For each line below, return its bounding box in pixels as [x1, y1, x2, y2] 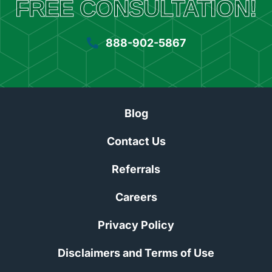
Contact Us [106, 134, 166, 148]
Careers [115, 190, 157, 203]
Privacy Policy [98, 218, 174, 231]
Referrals [112, 162, 160, 175]
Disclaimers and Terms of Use [58, 246, 214, 259]
